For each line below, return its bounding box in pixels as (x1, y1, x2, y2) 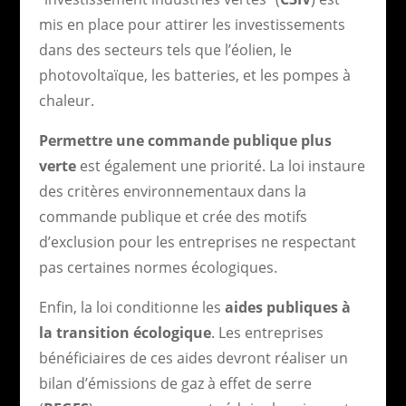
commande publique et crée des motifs (38, 206, 307, 227)
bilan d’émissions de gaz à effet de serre (38, 372, 312, 393)
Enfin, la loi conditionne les (38, 296, 225, 317)
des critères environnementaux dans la (38, 180, 306, 201)
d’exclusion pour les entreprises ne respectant (38, 231, 356, 252)
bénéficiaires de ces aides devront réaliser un (38, 347, 348, 368)
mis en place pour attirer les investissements (38, 14, 345, 34)
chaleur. (38, 90, 94, 111)
